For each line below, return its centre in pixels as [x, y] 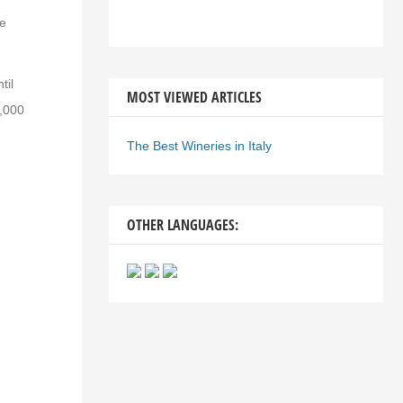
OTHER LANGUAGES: [182, 225]
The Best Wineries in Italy [199, 146]
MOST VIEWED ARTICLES [194, 97]
